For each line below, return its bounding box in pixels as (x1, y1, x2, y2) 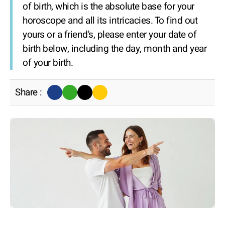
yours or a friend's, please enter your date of (23, 28, 196, 42)
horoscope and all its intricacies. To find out (23, 14, 197, 28)
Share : (15, 85, 42, 99)
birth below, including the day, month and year (23, 42, 206, 56)
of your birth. (23, 56, 73, 70)
